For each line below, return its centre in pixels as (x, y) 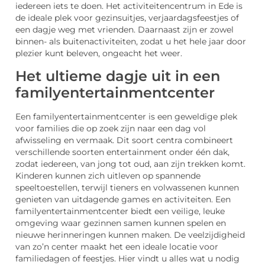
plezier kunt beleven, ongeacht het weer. (99, 54)
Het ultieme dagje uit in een (118, 76)
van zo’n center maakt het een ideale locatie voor (117, 246)
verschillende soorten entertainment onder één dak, (122, 152)
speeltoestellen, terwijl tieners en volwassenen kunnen (127, 187)
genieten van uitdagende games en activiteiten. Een (123, 199)
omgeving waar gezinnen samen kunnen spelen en (121, 223)
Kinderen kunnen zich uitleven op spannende (108, 175)
